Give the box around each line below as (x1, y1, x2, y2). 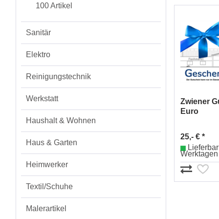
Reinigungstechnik (26, 72, 91, 81)
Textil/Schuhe (26, 182, 73, 191)
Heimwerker (26, 160, 68, 169)
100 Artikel (36, 1, 72, 10)
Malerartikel (26, 204, 66, 213)
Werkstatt (26, 94, 58, 103)
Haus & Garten (26, 138, 77, 147)
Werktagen (180, 149, 218, 158)
